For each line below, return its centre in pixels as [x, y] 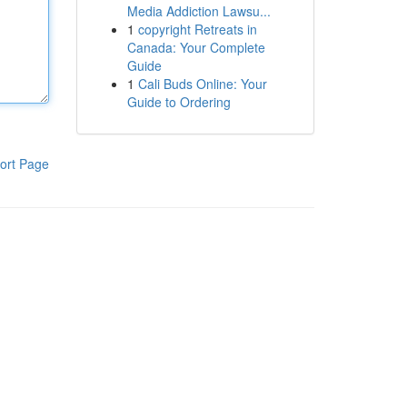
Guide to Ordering [179, 102]
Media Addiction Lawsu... [199, 11]
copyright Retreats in [197, 29]
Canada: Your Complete [196, 47]
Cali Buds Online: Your [202, 84]
